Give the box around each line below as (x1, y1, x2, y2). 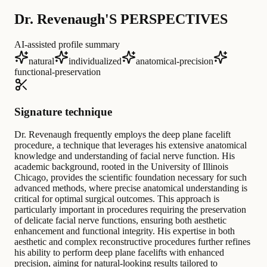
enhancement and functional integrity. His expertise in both (14, 226, 235, 237)
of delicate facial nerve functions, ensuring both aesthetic (14, 215, 226, 226)
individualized (69, 55, 122, 66)
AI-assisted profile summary (14, 39, 120, 49)
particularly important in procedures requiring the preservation (14, 204, 246, 215)
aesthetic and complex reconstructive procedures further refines (14, 237, 250, 247)
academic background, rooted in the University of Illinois (14, 162, 228, 172)
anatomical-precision (136, 55, 213, 66)
